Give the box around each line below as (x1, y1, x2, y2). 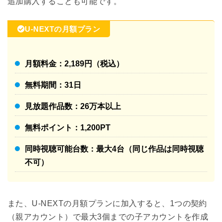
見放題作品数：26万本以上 (25, 102, 121, 111)
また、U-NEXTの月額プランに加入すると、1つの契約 (7, 199, 207, 208)
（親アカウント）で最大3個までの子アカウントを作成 (7, 212, 208, 221)
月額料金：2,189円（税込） (25, 59, 124, 68)
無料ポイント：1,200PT (25, 123, 111, 132)
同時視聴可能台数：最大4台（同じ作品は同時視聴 (25, 144, 204, 153)
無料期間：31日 (25, 80, 81, 89)
